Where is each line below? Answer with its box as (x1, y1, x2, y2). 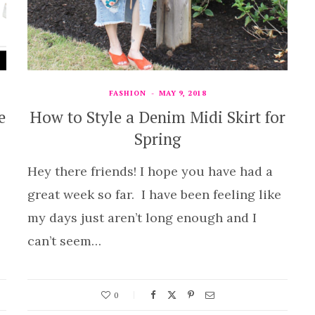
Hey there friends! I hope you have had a (27, 163, 273, 179)
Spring (134, 128, 181, 150)
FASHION (108, 89, 146, 98)
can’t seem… (27, 233, 101, 249)
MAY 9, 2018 (158, 89, 207, 98)
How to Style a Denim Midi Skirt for (30, 106, 285, 128)
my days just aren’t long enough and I (27, 210, 257, 226)
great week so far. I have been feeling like (27, 186, 281, 202)
